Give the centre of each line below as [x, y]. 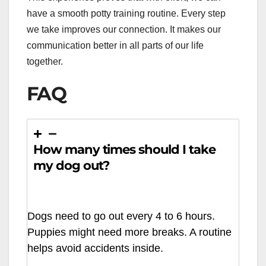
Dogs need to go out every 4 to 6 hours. [121, 216]
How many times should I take [124, 149]
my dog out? [72, 165]
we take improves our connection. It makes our [124, 29]
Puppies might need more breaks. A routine [129, 232]
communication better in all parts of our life [115, 45]
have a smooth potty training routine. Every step [126, 13]
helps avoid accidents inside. [95, 248]
